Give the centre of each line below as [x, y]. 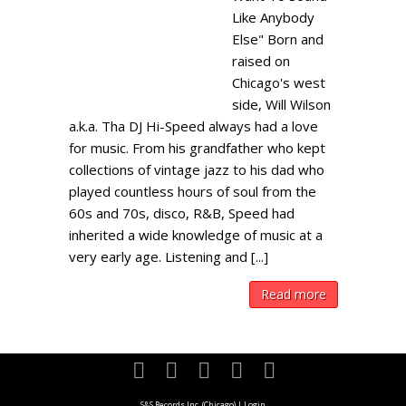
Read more [294, 294]
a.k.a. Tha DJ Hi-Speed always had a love [194, 126]
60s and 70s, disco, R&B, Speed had [182, 213]
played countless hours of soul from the [193, 191]
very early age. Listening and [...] [169, 256]
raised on [261, 61]
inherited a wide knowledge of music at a [196, 235]
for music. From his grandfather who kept [198, 148]
